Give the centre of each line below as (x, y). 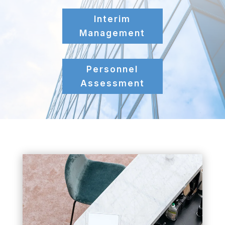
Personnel (113, 70)
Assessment (112, 84)
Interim (113, 19)
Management (113, 33)
